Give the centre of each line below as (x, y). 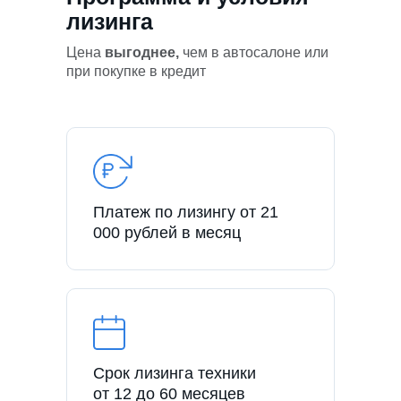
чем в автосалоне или (256, 52)
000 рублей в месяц (167, 232)
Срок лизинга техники (175, 373)
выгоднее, (144, 52)
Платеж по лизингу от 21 (186, 212)
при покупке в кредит (136, 71)
